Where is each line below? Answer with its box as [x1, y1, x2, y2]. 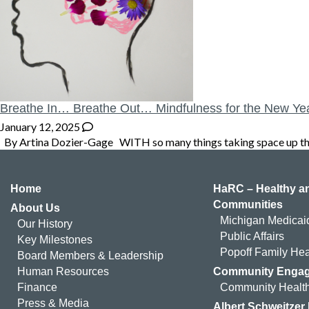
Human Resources [17, 265, 109, 277]
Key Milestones [17, 233, 92, 246]
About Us [10, 201, 60, 214]
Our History [17, 217, 72, 230]
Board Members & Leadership [17, 249, 163, 261]
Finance [17, 281, 57, 293]
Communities [213, 198, 283, 210]
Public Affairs [220, 230, 286, 242]
